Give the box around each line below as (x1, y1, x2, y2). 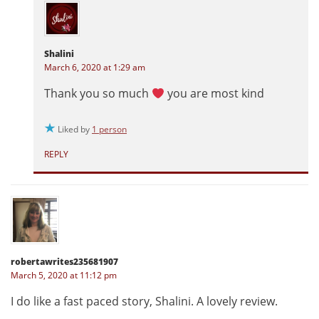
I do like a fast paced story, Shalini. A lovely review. (11, 293, 278, 310)
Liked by (58, 123, 92, 136)
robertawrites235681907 (11, 256, 118, 268)
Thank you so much (44, 85, 152, 102)
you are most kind (164, 85, 265, 102)
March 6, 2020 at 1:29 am (44, 61, 145, 74)
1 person (92, 123, 127, 136)
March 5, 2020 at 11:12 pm (11, 269, 117, 282)
